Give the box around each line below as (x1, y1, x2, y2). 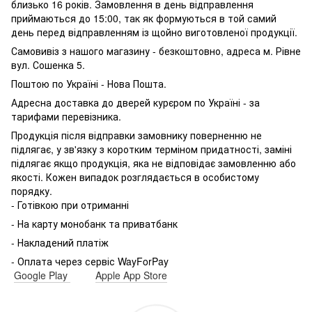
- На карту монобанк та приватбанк (11, 217, 178, 231)
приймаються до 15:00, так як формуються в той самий (11, 11, 276, 25)
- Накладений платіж (11, 235, 111, 249)
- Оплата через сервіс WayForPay (11, 254, 169, 268)
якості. (11, 170, 46, 184)
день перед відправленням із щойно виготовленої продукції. (11, 25, 297, 39)
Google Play (14, 268, 70, 282)
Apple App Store (95, 268, 167, 282)
